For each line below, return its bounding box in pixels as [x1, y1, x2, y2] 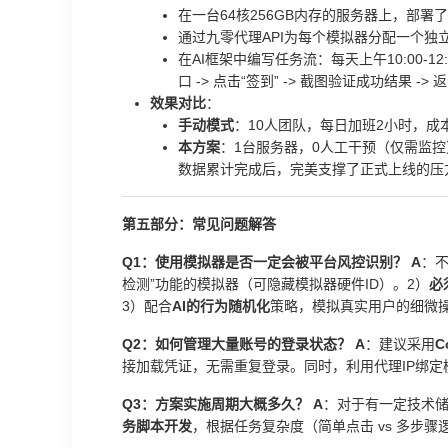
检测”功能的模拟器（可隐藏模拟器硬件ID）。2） [122, 276, 429, 292]
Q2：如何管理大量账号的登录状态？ [122, 336, 351, 352]
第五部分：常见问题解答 [122, 216, 276, 232]
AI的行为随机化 [172, 298, 270, 314]
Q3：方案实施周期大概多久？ [122, 396, 309, 412]
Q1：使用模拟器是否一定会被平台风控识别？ [122, 254, 407, 270]
